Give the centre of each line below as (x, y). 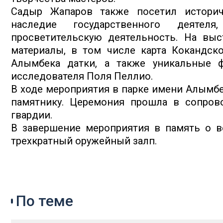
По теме (45, 201)
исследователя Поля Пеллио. (82, 76)
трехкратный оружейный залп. (84, 141)
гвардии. (32, 115)
